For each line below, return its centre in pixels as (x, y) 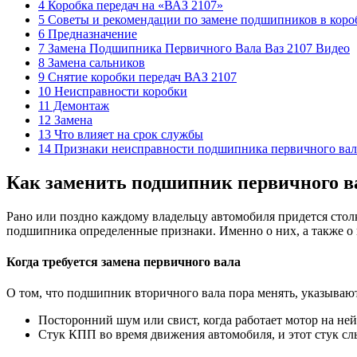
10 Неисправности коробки (113, 91)
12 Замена (65, 120)
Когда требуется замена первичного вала (124, 261)
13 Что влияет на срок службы (121, 134)
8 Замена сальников (92, 62)
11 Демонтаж (74, 105)
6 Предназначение (88, 33)
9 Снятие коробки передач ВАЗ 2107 (137, 76)
